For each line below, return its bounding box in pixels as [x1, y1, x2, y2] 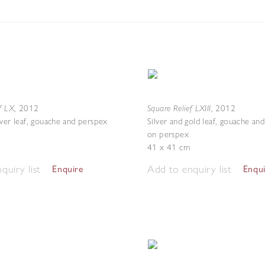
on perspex [147, 129, 189, 140]
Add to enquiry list [147, 162, 231, 176]
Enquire [52, 163, 83, 174]
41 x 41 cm [147, 142, 190, 153]
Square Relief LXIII [147, 102, 211, 114]
